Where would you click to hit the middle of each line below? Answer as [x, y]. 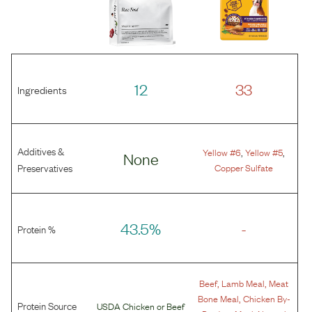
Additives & [41, 150]
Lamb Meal [243, 283]
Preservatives [45, 167]
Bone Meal [218, 298]
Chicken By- [266, 298]
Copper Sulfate [244, 167]
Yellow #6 [222, 151]
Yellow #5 [264, 151]
